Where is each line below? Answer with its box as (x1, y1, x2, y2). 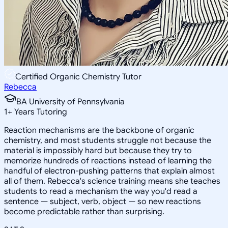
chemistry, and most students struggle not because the (4, 135, 211, 146)
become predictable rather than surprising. (4, 206, 164, 217)
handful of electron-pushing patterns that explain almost (4, 165, 215, 176)
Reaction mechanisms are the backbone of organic (4, 125, 194, 135)
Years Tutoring (12, 106, 67, 117)
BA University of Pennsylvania (16, 96, 125, 107)
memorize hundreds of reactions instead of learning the (4, 155, 212, 166)
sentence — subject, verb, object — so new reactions (4, 196, 201, 207)
